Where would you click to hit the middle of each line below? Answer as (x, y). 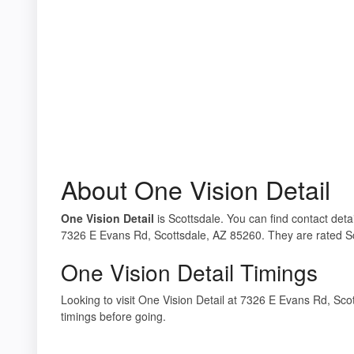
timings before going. (113, 316)
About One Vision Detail (196, 188)
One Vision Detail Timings (189, 271)
